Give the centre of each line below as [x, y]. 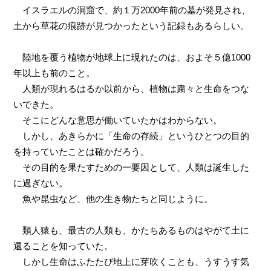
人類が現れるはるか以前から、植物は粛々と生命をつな [132, 88]
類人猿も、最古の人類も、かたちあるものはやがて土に [132, 230]
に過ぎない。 [41, 183]
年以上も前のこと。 [54, 73]
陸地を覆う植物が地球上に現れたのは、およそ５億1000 [132, 57]
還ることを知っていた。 [64, 246]
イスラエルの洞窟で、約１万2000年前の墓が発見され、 [132, 10]
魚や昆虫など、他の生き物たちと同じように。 [113, 198]
